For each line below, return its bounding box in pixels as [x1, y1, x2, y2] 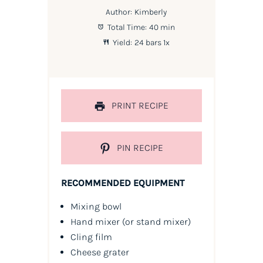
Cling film [70, 231, 112, 243]
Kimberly [134, 6, 167, 17]
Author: [105, 6, 132, 17]
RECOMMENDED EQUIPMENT [60, 177, 184, 189]
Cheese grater [70, 247, 129, 258]
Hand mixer [70, 216, 122, 228]
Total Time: [105, 22, 147, 32]
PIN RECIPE [114, 141, 164, 153]
